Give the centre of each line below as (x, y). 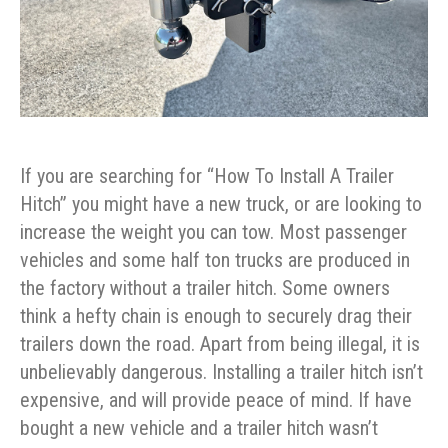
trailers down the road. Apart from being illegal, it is (220, 344)
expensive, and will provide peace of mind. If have (216, 400)
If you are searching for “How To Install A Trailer (207, 176)
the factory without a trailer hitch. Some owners (205, 288)
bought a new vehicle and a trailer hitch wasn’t (199, 428)
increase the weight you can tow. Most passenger (213, 232)
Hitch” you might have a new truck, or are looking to (221, 204)
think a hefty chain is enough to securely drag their (216, 316)
